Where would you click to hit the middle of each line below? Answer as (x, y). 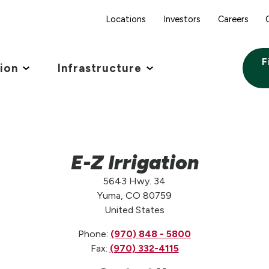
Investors (182, 19)
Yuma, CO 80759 (134, 195)
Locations (125, 19)
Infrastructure (99, 68)
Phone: (94, 234)
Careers (233, 19)
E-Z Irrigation (134, 162)
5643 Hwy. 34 (134, 181)
